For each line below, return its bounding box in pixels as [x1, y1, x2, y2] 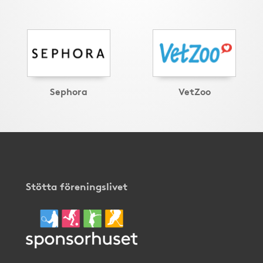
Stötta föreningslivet [26, 178, 127, 194]
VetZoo [178, 84, 211, 98]
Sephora [50, 84, 87, 98]
